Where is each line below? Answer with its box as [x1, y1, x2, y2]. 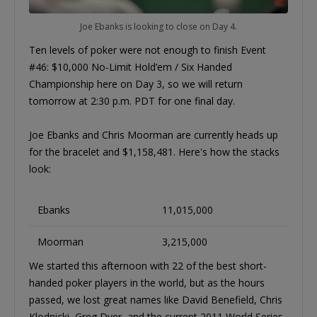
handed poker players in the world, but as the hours [29, 275, 265, 289]
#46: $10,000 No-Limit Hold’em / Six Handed [29, 59, 232, 74]
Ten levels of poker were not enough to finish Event [29, 42, 266, 57]
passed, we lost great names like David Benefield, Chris [29, 292, 282, 306]
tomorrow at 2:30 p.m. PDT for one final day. [29, 93, 235, 108]
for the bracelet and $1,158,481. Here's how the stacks [29, 144, 279, 158]
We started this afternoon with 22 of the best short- [29, 258, 267, 272]
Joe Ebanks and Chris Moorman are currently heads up [29, 127, 278, 142]
